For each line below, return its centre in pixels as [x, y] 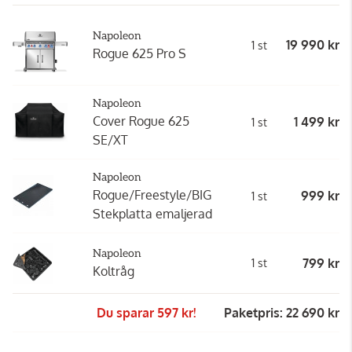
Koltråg [114, 271]
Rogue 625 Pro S [139, 53]
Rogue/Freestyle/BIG [152, 194]
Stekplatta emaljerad [152, 213]
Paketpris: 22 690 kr [282, 312]
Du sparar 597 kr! [148, 312]
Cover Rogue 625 [141, 121]
